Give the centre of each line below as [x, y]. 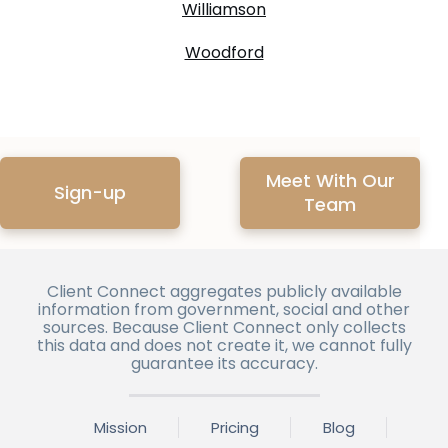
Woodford [224, 52]
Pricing [234, 428]
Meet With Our [330, 180]
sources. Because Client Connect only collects [224, 327]
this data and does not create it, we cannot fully [224, 345]
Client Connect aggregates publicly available [224, 291]
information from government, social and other [224, 309]
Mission [120, 428]
